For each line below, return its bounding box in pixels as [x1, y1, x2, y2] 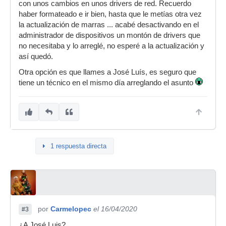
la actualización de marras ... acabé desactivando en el [19, 21, 199, 29]
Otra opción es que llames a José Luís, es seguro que [19, 68, 196, 76]
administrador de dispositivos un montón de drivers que [19, 31, 200, 39]
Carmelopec [50, 205, 91, 213]
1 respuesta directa [50, 142, 106, 150]
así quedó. [19, 52, 53, 61]
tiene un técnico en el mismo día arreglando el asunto [19, 79, 195, 87]
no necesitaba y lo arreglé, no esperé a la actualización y [19, 42, 204, 50]
